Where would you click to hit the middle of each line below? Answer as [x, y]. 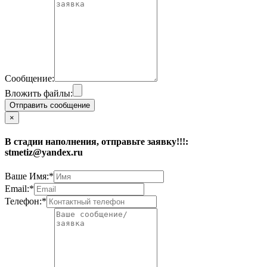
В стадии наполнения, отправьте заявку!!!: [97, 142]
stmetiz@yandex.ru [44, 153]
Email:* [19, 189]
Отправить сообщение [50, 105]
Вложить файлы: [39, 93]
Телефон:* [26, 201]
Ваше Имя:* [29, 176]
